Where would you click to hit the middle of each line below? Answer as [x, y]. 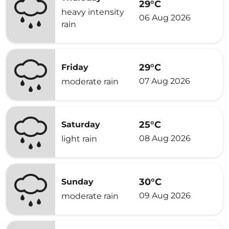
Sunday [77, 182]
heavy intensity [93, 12]
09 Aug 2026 [165, 195]
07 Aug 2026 [165, 81]
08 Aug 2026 [165, 138]
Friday [75, 67]
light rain [79, 139]
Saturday [81, 124]
